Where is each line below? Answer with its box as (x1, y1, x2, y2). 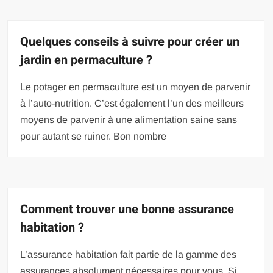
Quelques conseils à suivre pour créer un (20, 33, 240, 51)
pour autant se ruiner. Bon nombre (20, 131, 167, 141)
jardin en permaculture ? (20, 51, 153, 69)
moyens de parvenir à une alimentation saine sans (20, 115, 238, 125)
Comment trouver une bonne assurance (20, 200, 235, 218)
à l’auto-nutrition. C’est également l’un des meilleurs (20, 98, 244, 108)
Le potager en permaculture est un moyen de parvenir (20, 82, 251, 92)
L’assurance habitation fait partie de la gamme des (20, 249, 237, 260)
